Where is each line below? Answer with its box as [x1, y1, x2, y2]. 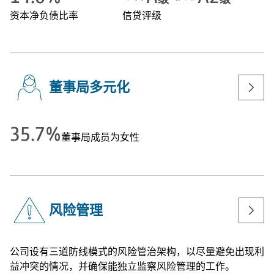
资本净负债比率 [10, 10, 78, 21]
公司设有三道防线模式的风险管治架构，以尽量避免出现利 [10, 246, 264, 257]
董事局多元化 [49, 79, 130, 95]
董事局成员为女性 [61, 131, 139, 143]
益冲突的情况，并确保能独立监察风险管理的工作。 [10, 261, 235, 272]
